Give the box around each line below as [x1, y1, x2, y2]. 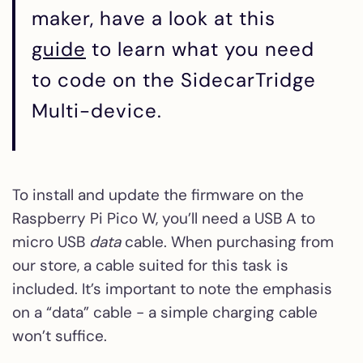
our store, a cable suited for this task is [12, 254, 288, 275]
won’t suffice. [12, 325, 107, 346]
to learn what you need [86, 36, 314, 62]
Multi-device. [32, 97, 162, 123]
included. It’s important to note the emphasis [12, 278, 332, 299]
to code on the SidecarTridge [32, 66, 316, 92]
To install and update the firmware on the [12, 184, 304, 205]
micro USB [12, 231, 89, 252]
